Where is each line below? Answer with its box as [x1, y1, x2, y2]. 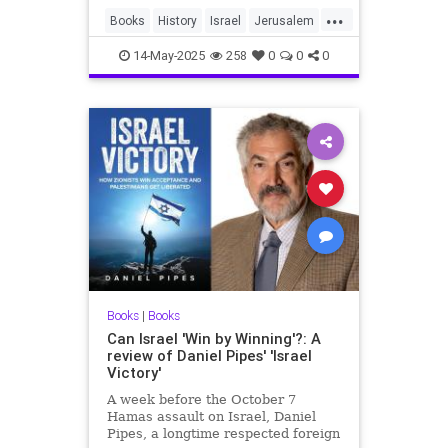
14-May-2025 [130, 47, 205, 64]
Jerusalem [254, 13, 314, 28]
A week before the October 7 [106, 391, 296, 407]
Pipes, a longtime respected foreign [106, 425, 340, 441]
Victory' [106, 362, 161, 382]
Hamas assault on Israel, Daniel [106, 408, 316, 424]
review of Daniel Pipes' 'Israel [106, 345, 312, 365]
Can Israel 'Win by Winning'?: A [106, 328, 321, 348]
